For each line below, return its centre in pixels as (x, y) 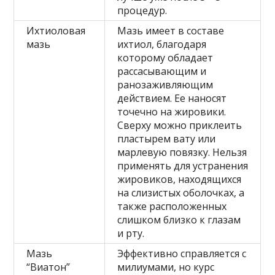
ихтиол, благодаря (162, 45)
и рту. (131, 234)
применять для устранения (183, 166)
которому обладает (165, 58)
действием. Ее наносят (172, 99)
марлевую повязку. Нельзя (182, 153)
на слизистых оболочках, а (181, 193)
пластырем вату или (167, 139)
